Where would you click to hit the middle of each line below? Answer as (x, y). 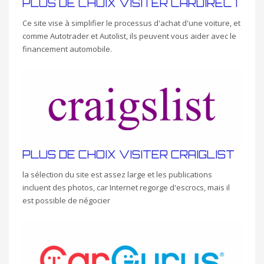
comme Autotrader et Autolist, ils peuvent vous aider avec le (129, 36)
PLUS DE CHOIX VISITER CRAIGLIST (128, 154)
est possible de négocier (66, 200)
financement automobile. (67, 49)
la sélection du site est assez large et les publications (117, 174)
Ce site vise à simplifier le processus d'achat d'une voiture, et (131, 23)
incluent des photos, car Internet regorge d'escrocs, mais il (126, 187)
